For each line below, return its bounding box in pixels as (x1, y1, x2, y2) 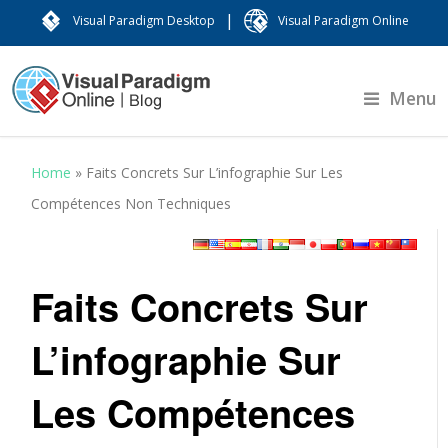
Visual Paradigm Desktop (73, 12, 215, 29)
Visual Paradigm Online (278, 12, 409, 29)
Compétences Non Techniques (31, 194, 232, 213)
